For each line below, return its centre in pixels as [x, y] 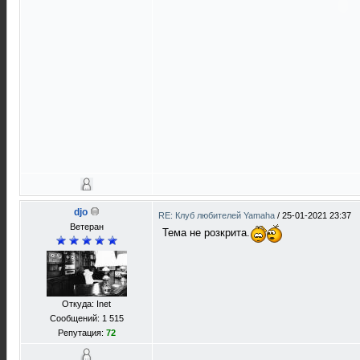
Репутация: [82, 333]
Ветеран [86, 227]
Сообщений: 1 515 [86, 318]
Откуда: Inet [86, 304]
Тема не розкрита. [206, 232]
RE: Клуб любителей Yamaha [218, 215]
